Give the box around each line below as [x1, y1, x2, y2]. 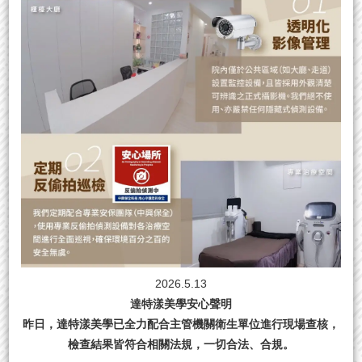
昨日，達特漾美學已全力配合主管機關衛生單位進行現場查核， [23, 317, 339, 330]
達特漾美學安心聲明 [130, 297, 232, 310]
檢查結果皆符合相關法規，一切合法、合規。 [68, 337, 294, 351]
